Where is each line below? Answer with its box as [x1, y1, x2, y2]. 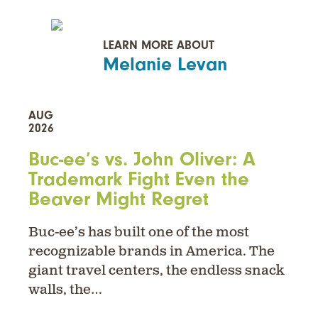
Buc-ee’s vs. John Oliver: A [28, 148, 256, 171]
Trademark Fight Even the [28, 168, 249, 191]
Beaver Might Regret [28, 187, 209, 211]
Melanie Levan [103, 53, 227, 76]
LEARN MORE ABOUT [103, 38, 214, 53]
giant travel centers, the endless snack [28, 262, 285, 280]
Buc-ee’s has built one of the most [28, 224, 249, 242]
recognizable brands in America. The [28, 243, 275, 261]
